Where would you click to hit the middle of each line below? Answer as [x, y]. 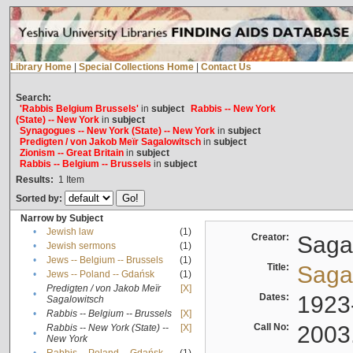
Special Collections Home [136, 67]
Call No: [273, 327]
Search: [33, 98]
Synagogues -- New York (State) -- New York [117, 131]
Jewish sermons [81, 246]
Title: [280, 268]
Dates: [276, 297]
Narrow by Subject [61, 219]
